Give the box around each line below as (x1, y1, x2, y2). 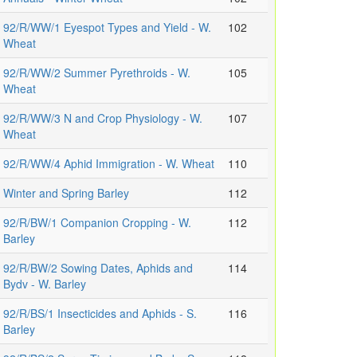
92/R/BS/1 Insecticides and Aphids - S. (3, 305, 197, 322)
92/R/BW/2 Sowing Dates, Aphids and (3, 260, 193, 277)
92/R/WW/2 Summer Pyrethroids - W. (3, 65, 190, 81)
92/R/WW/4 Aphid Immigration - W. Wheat (3, 155, 214, 172)
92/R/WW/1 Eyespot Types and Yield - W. (3, 19, 211, 36)
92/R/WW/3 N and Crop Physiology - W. (3, 110, 202, 127)
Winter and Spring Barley (3, 185, 129, 202)
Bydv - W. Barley (3, 276, 86, 292)
